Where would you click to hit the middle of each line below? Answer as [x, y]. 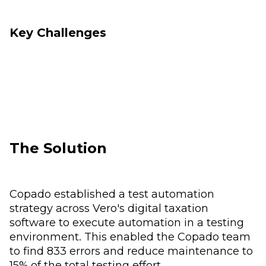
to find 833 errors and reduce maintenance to [131, 251]
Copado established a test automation [112, 194]
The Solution [58, 148]
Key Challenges [58, 32]
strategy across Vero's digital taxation [109, 208]
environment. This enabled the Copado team [130, 236]
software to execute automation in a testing [127, 222]
